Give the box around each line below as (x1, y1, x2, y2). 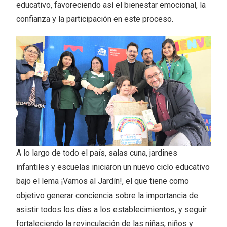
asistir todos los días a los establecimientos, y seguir (16, 204, 207, 214)
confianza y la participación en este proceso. (16, 14, 174, 24)
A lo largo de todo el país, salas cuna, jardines (16, 147, 178, 158)
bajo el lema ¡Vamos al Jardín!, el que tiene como (16, 176, 190, 186)
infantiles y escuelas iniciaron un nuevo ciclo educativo (16, 162, 210, 172)
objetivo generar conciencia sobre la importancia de (16, 190, 199, 200)
